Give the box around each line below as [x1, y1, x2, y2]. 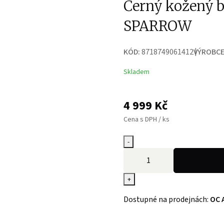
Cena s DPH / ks [123, 114, 169, 124]
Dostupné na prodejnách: [123, 194, 210, 205]
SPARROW [123, 17, 192, 35]
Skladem [123, 67, 149, 77]
